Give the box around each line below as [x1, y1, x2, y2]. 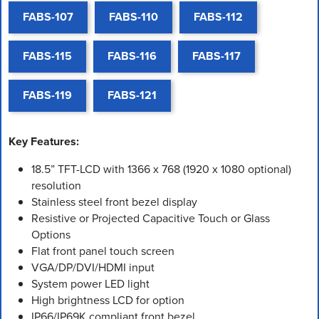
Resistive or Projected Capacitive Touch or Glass [31, 209, 270, 226]
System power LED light [31, 275, 150, 292]
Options [31, 226, 70, 243]
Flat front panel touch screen [31, 242, 174, 259]
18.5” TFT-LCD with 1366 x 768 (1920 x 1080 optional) [31, 160, 291, 177]
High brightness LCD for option [31, 291, 184, 308]
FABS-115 [23, 48, 72, 65]
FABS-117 [192, 48, 241, 65]
